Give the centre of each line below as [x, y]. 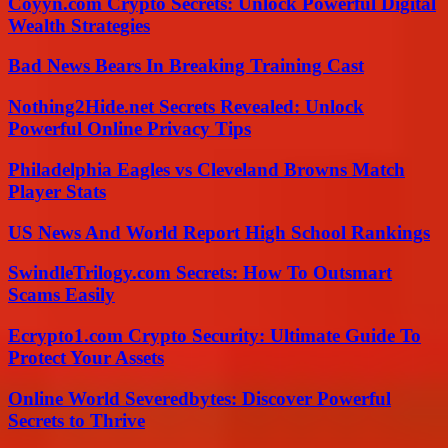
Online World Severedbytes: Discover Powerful [199, 398]
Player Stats [57, 191]
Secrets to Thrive [76, 420]
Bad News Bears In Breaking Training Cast [186, 66]
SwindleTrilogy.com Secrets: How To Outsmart [200, 273]
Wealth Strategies [79, 25]
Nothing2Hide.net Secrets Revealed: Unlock [186, 107]
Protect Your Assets [86, 357]
